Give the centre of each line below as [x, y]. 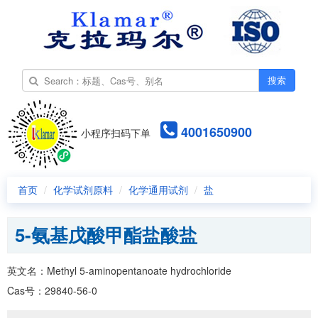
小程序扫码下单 [114, 132]
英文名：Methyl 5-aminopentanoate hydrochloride [119, 270]
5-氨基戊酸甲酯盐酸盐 [106, 235]
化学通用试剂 [158, 190]
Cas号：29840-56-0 [52, 290]
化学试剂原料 [83, 190]
